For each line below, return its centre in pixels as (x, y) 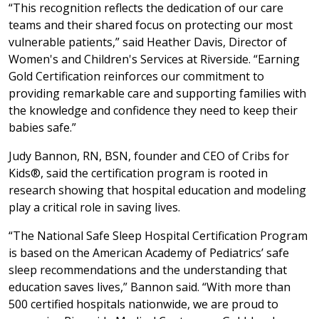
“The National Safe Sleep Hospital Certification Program (158, 235)
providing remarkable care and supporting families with (157, 93)
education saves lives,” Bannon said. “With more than (150, 287)
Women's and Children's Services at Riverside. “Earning (154, 59)
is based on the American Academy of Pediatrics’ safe (149, 252)
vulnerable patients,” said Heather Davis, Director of (148, 42)
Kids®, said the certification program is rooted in (138, 173)
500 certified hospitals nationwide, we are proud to (143, 304)
